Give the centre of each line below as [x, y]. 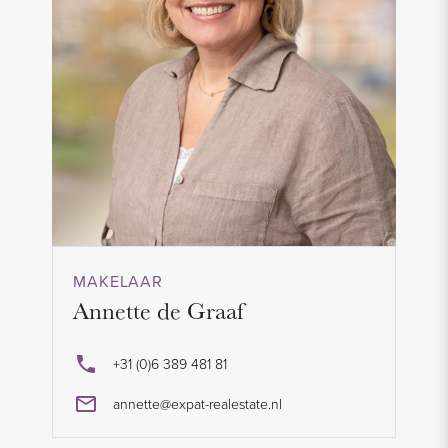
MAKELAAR [118, 282]
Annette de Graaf [159, 311]
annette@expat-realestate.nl [198, 404]
